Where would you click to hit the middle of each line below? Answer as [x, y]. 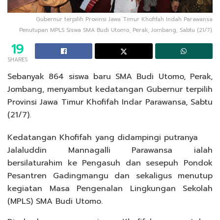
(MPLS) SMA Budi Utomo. [55, 202]
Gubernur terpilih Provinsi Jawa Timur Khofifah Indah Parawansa [124, 20]
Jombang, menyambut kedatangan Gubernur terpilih [110, 90]
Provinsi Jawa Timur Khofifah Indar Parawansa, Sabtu [110, 102]
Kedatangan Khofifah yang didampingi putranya [103, 138]
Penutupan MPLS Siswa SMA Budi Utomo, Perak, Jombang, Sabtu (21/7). [116, 30]
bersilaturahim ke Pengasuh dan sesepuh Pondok [110, 163]
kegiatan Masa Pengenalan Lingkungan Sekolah [110, 189]
